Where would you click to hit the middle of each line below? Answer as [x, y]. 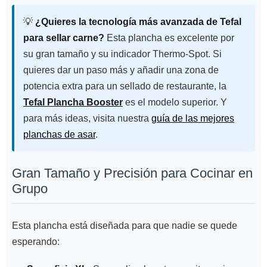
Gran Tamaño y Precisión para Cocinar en [132, 173]
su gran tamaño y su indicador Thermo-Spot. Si [122, 54]
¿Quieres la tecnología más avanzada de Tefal [138, 22]
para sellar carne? [64, 38]
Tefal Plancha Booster [73, 103]
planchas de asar [59, 135]
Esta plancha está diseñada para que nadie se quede [125, 225]
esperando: [36, 241]
